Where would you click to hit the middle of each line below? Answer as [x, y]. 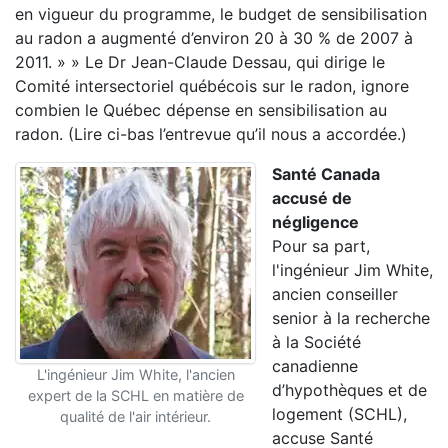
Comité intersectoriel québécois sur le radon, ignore [212, 86]
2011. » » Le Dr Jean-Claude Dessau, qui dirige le [200, 62]
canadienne [315, 366]
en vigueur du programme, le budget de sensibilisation [221, 14]
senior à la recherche [351, 318]
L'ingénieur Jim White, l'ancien [135, 374]
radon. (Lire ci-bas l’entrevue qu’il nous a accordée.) [211, 134]
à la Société [316, 342]
